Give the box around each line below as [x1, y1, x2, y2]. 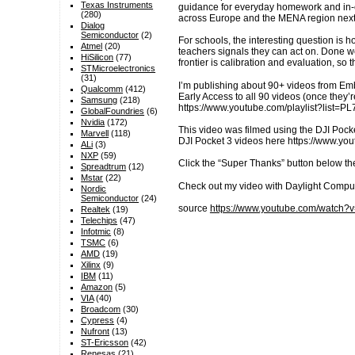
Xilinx [81, 260, 101, 270]
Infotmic [81, 227, 112, 237]
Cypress [81, 315, 115, 326]
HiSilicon [81, 52, 114, 63]
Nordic [81, 184, 107, 194]
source [177, 203, 210, 215]
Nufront [81, 326, 110, 337]
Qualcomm [81, 84, 124, 94]
